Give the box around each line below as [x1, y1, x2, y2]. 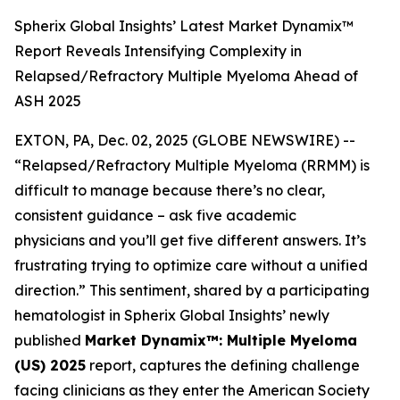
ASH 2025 [14, 92, 81, 110]
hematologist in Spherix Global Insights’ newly [14, 306, 329, 324]
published [14, 331, 85, 349]
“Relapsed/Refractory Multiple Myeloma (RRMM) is [14, 156, 370, 174]
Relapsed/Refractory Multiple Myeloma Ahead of [14, 67, 358, 85]
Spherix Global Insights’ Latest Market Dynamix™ [14, 17, 354, 35]
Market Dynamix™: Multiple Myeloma [85, 331, 357, 349]
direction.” [14, 281, 86, 299]
